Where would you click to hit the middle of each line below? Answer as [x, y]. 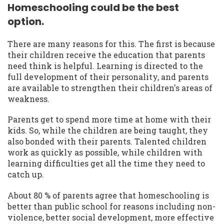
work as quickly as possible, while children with [105, 152]
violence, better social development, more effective [111, 217]
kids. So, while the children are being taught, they [108, 130]
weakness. [28, 99]
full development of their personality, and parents [108, 77]
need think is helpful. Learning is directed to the [105, 66]
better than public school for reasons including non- [111, 206]
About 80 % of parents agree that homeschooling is [108, 195]
